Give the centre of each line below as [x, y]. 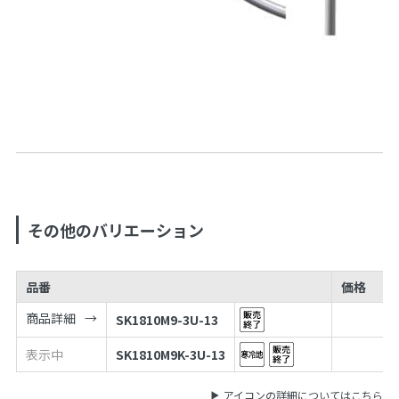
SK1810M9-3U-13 [167, 319]
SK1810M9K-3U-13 [170, 354]
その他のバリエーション [115, 229]
